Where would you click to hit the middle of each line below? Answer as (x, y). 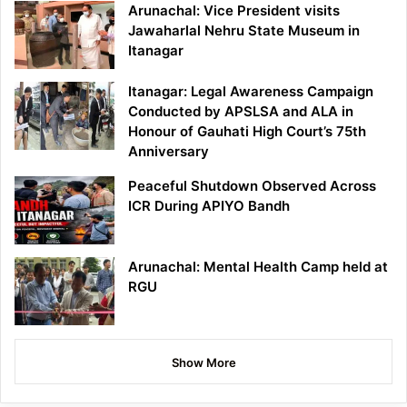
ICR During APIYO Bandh (209, 206)
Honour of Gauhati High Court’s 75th (247, 132)
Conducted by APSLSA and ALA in (241, 112)
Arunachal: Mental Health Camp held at (258, 267)
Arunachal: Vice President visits (234, 11)
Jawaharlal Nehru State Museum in (244, 31)
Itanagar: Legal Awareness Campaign (251, 92)
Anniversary (169, 152)
